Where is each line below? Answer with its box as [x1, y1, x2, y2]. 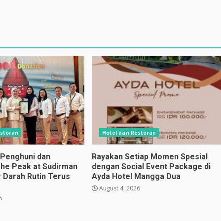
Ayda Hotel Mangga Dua [91, 171, 181, 181]
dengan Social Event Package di [91, 161, 211, 171]
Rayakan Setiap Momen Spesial [91, 151, 208, 161]
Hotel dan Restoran [102, 129, 156, 136]
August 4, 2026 [97, 184, 140, 192]
